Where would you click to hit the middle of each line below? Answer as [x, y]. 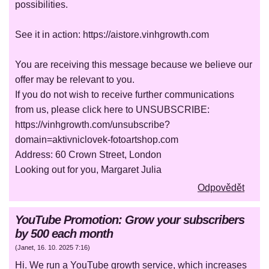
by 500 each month [64, 234]
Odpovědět [221, 188]
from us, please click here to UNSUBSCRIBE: [112, 110]
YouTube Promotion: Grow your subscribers [130, 220]
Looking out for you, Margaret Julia [88, 170]
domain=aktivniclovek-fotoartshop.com [97, 140]
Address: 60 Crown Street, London [88, 155]
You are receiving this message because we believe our [134, 65]
